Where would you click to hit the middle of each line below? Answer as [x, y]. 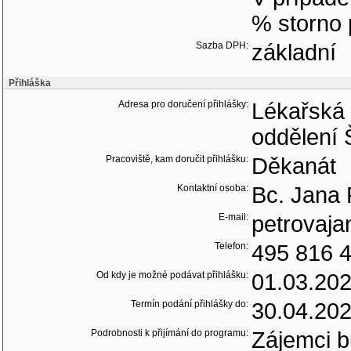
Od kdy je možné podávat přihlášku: [172, 275]
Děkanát [294, 166]
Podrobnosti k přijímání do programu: [170, 333]
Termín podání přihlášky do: [190, 304]
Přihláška [30, 83]
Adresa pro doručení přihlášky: [183, 104]
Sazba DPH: [222, 45]
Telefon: [232, 246]
